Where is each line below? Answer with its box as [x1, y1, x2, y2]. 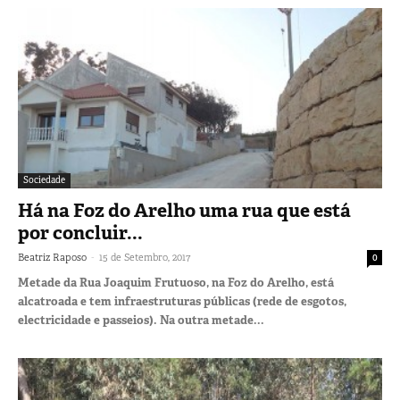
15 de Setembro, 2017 [99, 250, 190, 263]
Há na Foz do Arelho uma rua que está [18, 197, 351, 223]
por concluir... [18, 220, 143, 246]
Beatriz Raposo [18, 250, 87, 263]
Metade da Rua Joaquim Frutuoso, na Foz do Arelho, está [18, 274, 334, 290]
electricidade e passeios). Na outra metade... [18, 312, 264, 328]
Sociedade [23, 173, 65, 186]
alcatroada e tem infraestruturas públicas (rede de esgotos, [18, 293, 346, 309]
